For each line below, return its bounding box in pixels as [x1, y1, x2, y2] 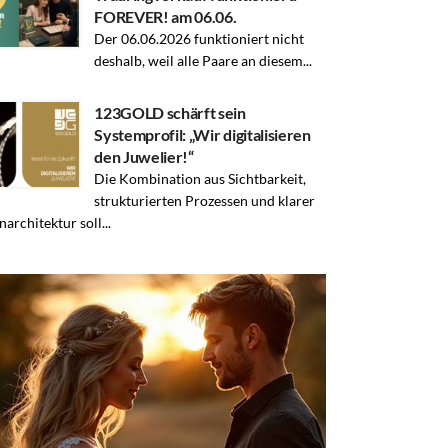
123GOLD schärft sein [94, 102, 246, 122]
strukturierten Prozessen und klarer [94, 191, 316, 209]
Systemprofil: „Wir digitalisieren [94, 124, 311, 144]
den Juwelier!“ [94, 146, 194, 166]
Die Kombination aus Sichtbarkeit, [94, 169, 307, 187]
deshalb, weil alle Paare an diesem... [94, 51, 313, 69]
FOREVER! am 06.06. [94, 6, 237, 26]
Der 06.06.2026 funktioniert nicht [94, 29, 305, 47]
